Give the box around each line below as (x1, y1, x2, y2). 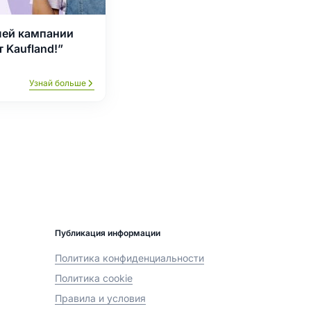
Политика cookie (55, 271, 133, 284)
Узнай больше (29, 77, 86, 88)
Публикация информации (55, 227, 160, 238)
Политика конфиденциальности (55, 251, 204, 264)
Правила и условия (55, 292, 146, 304)
